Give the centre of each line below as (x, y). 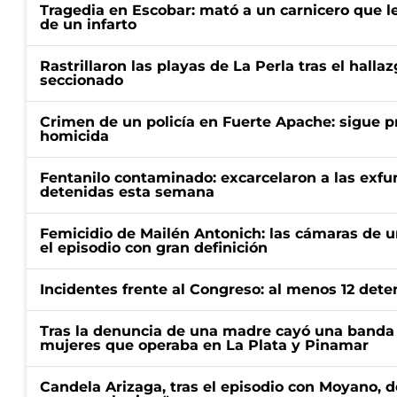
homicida (74, 136)
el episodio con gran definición (154, 248)
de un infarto (88, 24)
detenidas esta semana (127, 192)
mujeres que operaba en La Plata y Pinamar (204, 345)
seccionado (82, 80)
